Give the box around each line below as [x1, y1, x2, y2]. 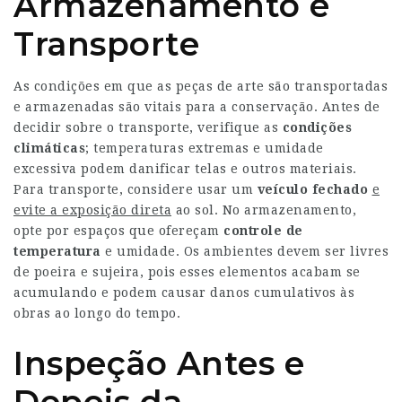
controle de [223, 223, 303, 238]
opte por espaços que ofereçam [13, 223, 223, 238]
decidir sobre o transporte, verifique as [13, 119, 283, 135]
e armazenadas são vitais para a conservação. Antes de [13, 99, 380, 114]
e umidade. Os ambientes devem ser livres [100, 243, 389, 258]
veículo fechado [257, 181, 368, 197]
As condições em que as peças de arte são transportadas [13, 78, 388, 93]
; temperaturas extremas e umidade [85, 140, 324, 155]
